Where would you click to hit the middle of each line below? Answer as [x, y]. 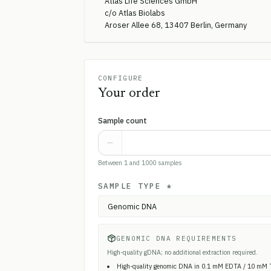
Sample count [122, 121]
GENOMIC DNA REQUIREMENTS [176, 239]
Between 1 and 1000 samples [140, 163]
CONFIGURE [120, 78]
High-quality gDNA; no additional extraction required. [183, 253]
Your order [129, 93]
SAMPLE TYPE [129, 185]
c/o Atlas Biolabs [135, 12]
